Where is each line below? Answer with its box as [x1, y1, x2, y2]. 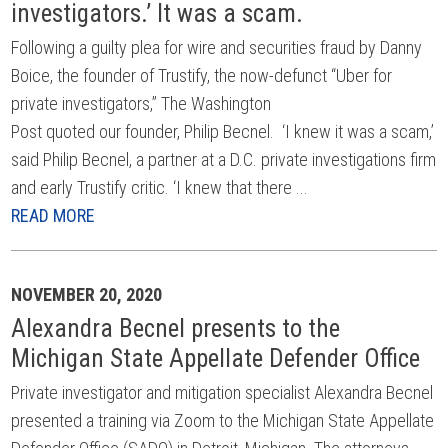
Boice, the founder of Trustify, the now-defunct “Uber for [11, 65, 393, 86]
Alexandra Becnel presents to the [11, 314, 341, 343]
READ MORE [11, 205, 96, 226]
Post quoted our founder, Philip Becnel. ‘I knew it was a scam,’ [11, 121, 435, 142]
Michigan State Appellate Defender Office [11, 344, 421, 373]
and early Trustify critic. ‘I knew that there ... [11, 177, 309, 198]
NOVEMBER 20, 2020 [11, 284, 163, 305]
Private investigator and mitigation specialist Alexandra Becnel [11, 382, 434, 403]
